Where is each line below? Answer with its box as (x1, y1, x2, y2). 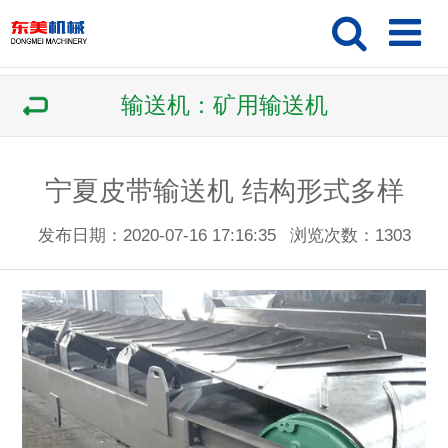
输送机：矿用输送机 (120, 93, 328, 118)
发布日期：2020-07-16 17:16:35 (37, 225, 276, 244)
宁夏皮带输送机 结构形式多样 (44, 175, 404, 206)
